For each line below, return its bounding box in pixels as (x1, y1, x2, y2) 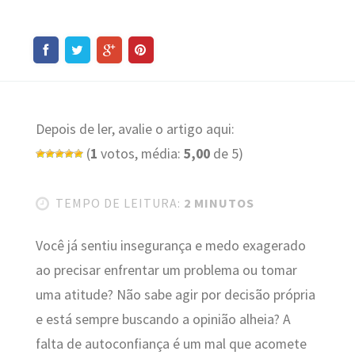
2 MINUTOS (180, 195, 254, 212)
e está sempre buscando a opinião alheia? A (35, 310, 291, 328)
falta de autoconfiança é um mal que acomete (35, 334, 307, 353)
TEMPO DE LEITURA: (55, 195, 181, 212)
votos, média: (97, 145, 184, 163)
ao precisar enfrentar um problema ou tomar (35, 261, 297, 279)
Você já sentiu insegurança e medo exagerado (35, 236, 306, 254)
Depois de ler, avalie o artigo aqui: (35, 120, 235, 139)
